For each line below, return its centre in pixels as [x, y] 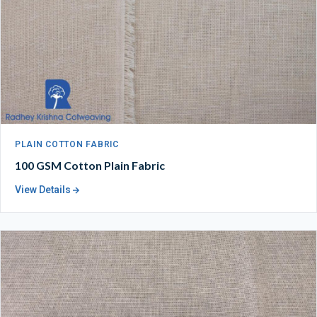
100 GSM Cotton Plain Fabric [90, 165]
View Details [43, 190]
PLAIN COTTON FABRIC [67, 145]
